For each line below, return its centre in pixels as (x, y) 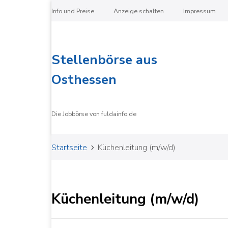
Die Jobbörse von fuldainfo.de (94, 114)
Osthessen (84, 80)
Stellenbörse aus (104, 60)
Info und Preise (73, 11)
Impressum (199, 11)
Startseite (69, 148)
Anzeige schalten (138, 11)
